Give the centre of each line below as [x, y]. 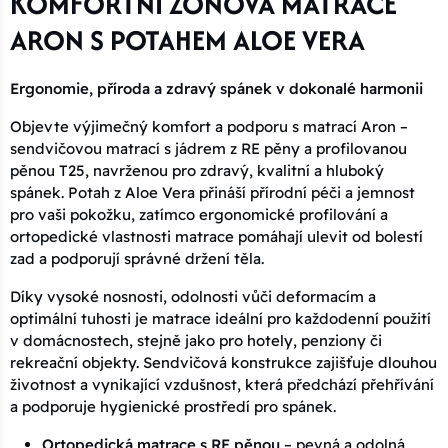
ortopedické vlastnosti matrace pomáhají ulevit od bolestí [216, 236]
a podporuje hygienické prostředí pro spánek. [173, 406]
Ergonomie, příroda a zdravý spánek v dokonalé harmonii [216, 88]
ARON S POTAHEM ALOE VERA [187, 39]
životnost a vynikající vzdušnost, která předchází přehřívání [222, 384]
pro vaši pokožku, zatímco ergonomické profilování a [199, 214]
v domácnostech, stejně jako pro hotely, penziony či [196, 340]
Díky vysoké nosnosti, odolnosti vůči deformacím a [193, 296]
